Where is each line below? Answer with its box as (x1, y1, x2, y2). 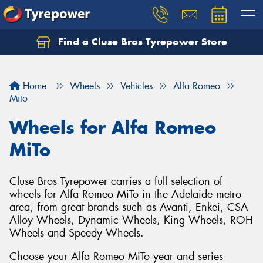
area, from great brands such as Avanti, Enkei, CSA (9, 200, 248, 214)
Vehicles (120, 80, 153, 92)
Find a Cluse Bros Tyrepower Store (55, 35, 227, 48)
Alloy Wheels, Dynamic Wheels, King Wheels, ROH (9, 213, 253, 227)
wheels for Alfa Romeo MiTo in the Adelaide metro (9, 187, 241, 201)
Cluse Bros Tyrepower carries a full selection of (9, 174, 222, 188)
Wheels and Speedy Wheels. (9, 226, 144, 240)
